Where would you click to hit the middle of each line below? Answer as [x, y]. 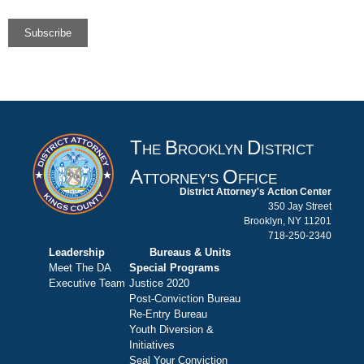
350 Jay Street [300, 206]
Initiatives [152, 345]
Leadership [77, 253]
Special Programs [174, 268]
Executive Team [87, 284]
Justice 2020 [159, 284]
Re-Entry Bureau [168, 314]
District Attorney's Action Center [256, 191]
